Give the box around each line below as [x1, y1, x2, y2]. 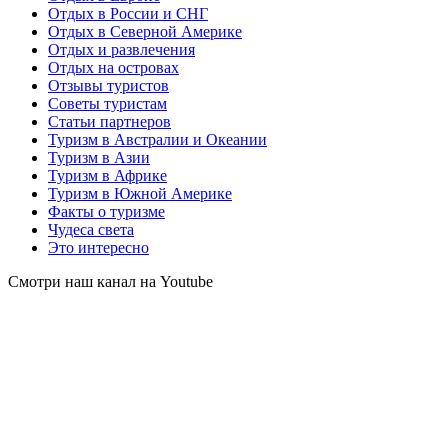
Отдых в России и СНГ [48, 4, 208, 22]
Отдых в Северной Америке [48, 22, 242, 40]
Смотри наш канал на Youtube [8, 272, 213, 290]
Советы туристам [48, 94, 167, 112]
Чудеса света [48, 220, 134, 238]
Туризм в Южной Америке [48, 184, 232, 202]
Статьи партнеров [48, 112, 171, 130]
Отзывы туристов [48, 76, 169, 94]
